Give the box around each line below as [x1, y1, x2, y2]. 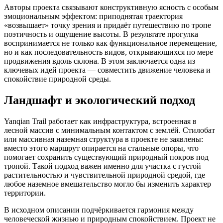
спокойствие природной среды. [4, 75, 111, 83]
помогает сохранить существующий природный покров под [4, 152, 209, 161]
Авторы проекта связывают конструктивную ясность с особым [4, 3, 219, 11]
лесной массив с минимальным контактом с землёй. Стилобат [4, 125, 215, 134]
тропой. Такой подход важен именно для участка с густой [4, 161, 201, 170]
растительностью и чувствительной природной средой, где [4, 170, 205, 179]
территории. [4, 188, 46, 197]
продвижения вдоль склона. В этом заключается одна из [4, 57, 195, 65]
